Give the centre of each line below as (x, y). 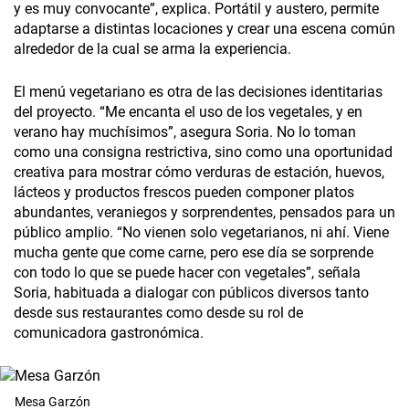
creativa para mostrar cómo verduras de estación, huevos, (199, 173)
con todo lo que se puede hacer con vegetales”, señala (187, 273)
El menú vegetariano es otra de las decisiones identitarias (198, 92)
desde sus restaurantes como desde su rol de (158, 313)
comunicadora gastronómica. (109, 333)
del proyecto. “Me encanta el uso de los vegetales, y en (188, 112)
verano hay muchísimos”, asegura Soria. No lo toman (185, 132)
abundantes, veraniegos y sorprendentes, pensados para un (204, 213)
